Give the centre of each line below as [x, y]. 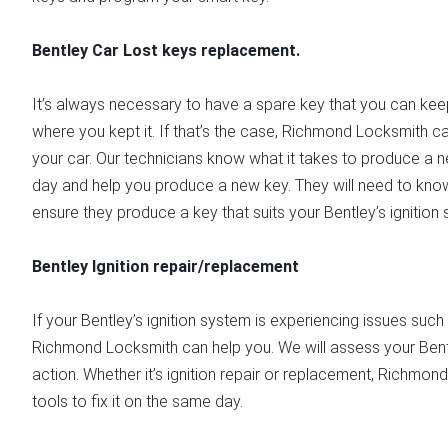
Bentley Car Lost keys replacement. [168, 50]
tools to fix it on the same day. [137, 401]
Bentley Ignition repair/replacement [167, 266]
